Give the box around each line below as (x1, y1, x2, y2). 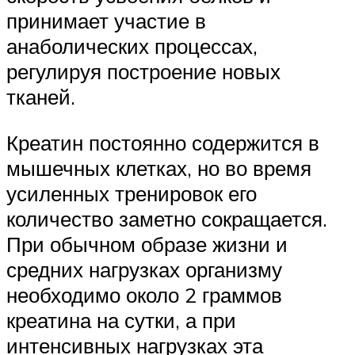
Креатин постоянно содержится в (6, 130, 319, 156)
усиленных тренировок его (6, 181, 257, 207)
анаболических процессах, (6, 33, 258, 59)
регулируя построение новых (6, 59, 281, 85)
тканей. (6, 84, 75, 110)
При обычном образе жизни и (6, 231, 288, 258)
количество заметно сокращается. (6, 206, 327, 232)
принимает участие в (6, 8, 206, 34)
